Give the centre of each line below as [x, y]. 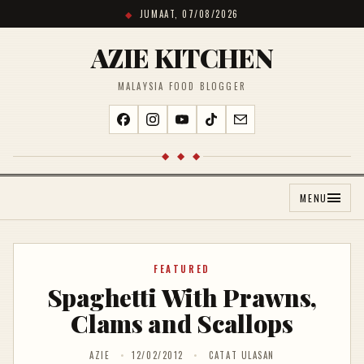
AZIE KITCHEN [182, 57]
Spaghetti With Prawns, [182, 297]
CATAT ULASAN [242, 355]
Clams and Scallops [182, 323]
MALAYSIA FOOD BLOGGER [182, 86]
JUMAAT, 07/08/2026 [189, 14]
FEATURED [182, 269]
